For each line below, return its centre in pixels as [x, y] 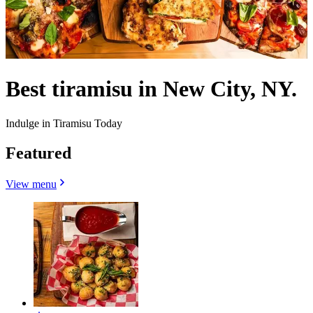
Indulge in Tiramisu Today [64, 123]
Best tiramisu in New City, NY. [151, 89]
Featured [38, 153]
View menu [31, 184]
